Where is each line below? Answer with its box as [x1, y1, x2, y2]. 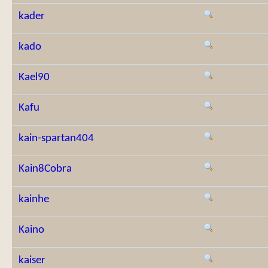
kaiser [19, 255, 45, 266]
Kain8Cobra [19, 163, 72, 175]
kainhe [19, 194, 49, 205]
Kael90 [19, 72, 50, 83]
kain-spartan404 [19, 133, 94, 144]
